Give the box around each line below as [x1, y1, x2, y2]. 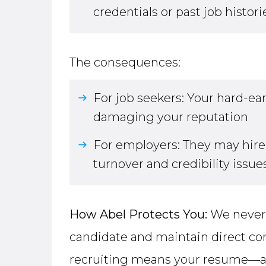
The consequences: [69, 55, 180, 69]
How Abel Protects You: [69, 207, 207, 221]
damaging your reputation [93, 110, 248, 124]
